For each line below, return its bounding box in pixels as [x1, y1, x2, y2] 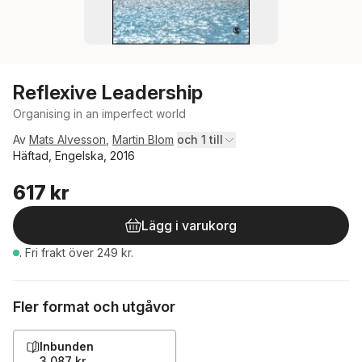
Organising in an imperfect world [13, 107, 186, 120]
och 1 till [177, 133, 223, 146]
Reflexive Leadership [13, 81, 203, 104]
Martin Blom [112, 133, 174, 146]
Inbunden [40, 339, 94, 353]
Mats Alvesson [29, 133, 106, 146]
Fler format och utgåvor [13, 298, 175, 315]
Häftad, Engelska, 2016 [13, 149, 135, 162]
